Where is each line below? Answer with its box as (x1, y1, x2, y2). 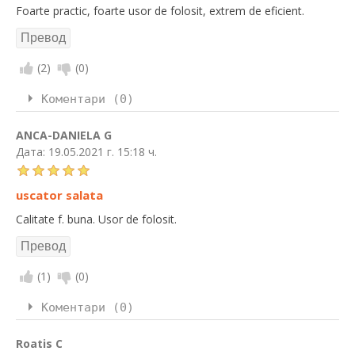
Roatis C (16, 336, 63, 352)
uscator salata (16, 187, 103, 204)
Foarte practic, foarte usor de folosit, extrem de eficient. (16, 2, 304, 18)
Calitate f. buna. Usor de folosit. (16, 212, 177, 227)
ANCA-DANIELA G (16, 127, 112, 143)
